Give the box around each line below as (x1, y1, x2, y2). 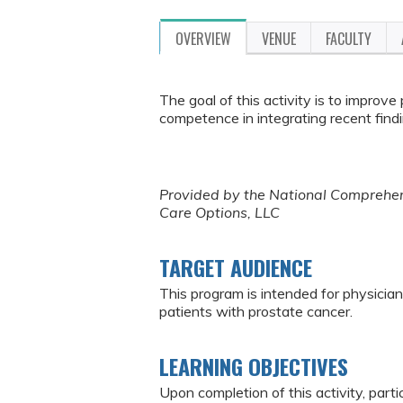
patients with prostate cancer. (159, 301, 353, 320)
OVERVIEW (175, 28, 231, 49)
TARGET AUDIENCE (159, 250, 312, 283)
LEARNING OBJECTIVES (159, 349, 348, 382)
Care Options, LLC (159, 202, 280, 221)
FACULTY (326, 28, 372, 49)
